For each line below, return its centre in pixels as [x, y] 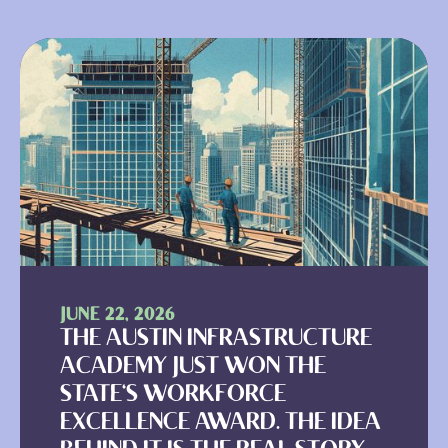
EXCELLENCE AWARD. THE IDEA [220, 423]
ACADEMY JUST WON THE [193, 367]
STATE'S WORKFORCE [173, 395]
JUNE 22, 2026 [117, 316]
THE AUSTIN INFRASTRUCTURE [216, 339]
